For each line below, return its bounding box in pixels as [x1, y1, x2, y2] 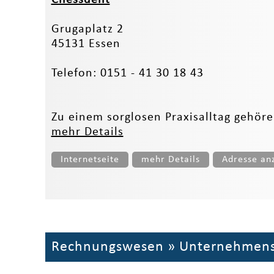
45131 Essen [51, 37, 120, 50]
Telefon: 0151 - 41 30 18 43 [51, 67, 204, 80]
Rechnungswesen [51, 239, 164, 254]
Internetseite [60, 154, 119, 165]
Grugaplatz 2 [51, 23, 124, 35]
